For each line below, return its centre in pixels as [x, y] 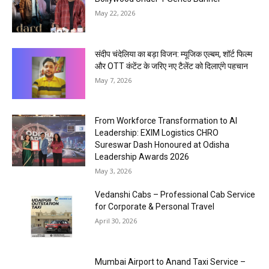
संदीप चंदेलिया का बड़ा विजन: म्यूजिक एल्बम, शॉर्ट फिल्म [174, 54]
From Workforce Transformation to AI [166, 121]
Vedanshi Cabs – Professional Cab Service [175, 195]
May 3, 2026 [113, 171]
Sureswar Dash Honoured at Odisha [162, 145]
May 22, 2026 [115, 13]
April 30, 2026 [116, 221]
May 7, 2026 [113, 80]
